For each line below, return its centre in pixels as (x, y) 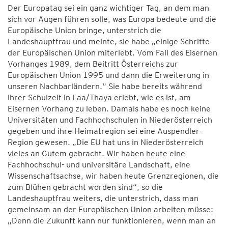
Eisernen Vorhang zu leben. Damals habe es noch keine (109, 109)
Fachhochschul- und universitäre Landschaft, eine (99, 165)
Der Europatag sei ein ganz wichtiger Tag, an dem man (108, 8)
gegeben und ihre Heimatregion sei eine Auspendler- (105, 131)
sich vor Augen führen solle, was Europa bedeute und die (112, 19)
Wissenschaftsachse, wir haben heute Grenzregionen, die (113, 176)
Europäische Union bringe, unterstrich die (84, 30)
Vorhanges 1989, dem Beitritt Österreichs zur (93, 64)
